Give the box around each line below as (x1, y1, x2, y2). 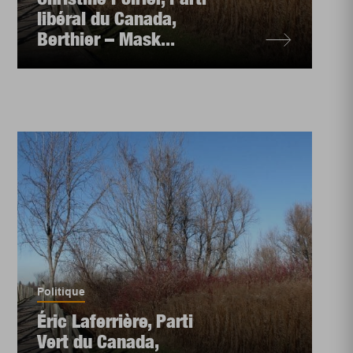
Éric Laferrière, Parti (37, 310, 194, 332)
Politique (37, 285, 86, 298)
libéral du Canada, (37, 7, 176, 29)
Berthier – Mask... (37, 28, 176, 50)
